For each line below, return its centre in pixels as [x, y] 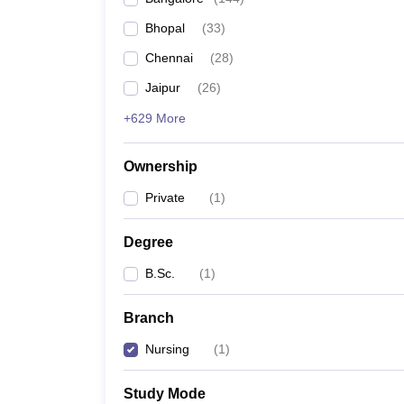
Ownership [161, 166]
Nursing [167, 349]
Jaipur [163, 87]
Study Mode [165, 394]
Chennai [169, 58]
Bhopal [165, 28]
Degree [148, 242]
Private [165, 197]
